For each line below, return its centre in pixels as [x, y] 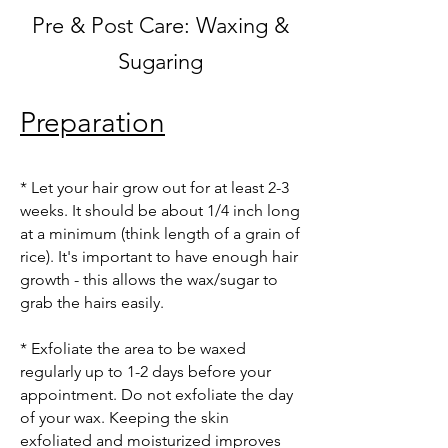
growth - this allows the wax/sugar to [149, 279]
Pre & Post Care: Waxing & [160, 25]
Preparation [92, 122]
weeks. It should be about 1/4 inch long [160, 210]
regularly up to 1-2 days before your [145, 371]
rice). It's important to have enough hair [159, 256]
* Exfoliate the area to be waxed [133, 348]
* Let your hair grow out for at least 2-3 [154, 187]
